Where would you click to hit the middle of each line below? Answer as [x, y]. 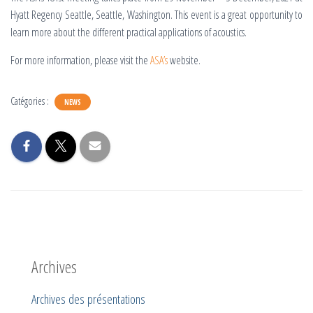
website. [184, 60]
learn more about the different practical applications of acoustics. [130, 32]
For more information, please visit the [80, 60]
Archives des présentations [88, 299]
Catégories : [31, 101]
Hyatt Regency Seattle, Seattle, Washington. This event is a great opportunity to [156, 15]
